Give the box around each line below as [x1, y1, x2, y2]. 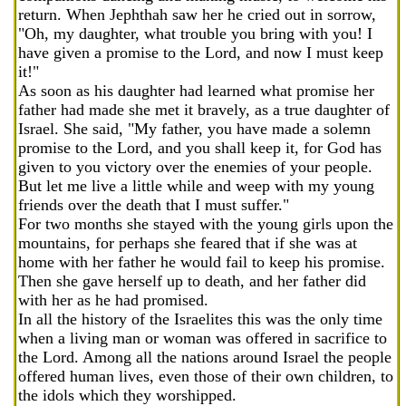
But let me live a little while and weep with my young [18, 177, 374, 195]
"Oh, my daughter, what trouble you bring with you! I [18, 24, 372, 43]
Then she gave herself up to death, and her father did [18, 272, 366, 290]
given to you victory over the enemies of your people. [18, 158, 372, 176]
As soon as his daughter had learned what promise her [18, 82, 374, 100]
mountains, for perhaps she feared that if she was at [18, 234, 357, 252]
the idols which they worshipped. [18, 386, 237, 404]
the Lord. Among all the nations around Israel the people [18, 348, 391, 366]
